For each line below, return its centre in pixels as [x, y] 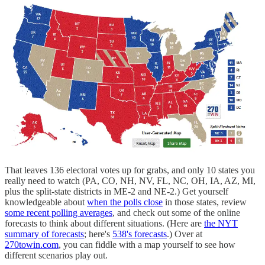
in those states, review [205, 202]
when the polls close [125, 202]
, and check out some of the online [176, 212]
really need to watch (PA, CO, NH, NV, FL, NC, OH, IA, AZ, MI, [130, 180]
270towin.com [32, 244]
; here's [98, 234]
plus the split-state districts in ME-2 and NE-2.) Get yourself [117, 191]
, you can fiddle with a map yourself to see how [147, 244]
